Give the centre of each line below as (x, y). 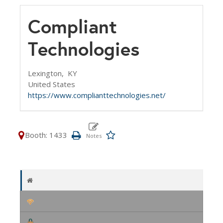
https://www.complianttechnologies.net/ (97, 95)
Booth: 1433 (46, 135)
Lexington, (48, 73)
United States (52, 84)
